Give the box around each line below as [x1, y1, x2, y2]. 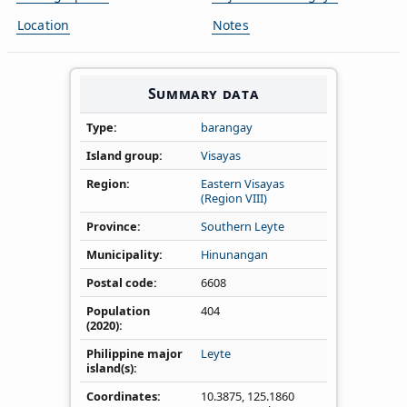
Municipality [86, 245, 159, 263]
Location [17, 15, 70, 34]
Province [86, 217, 137, 234]
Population [86, 302, 150, 319]
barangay [201, 118, 253, 135]
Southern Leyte [201, 217, 284, 234]
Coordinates [86, 387, 157, 404]
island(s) [86, 359, 134, 376]
